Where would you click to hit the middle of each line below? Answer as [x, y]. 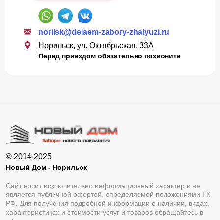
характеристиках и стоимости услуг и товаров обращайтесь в [105, 212]
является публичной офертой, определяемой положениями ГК [108, 194]
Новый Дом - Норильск [46, 167]
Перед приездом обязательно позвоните [110, 56]
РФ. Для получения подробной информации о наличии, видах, [108, 203]
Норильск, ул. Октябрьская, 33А [96, 45]
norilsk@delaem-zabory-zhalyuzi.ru [104, 32]
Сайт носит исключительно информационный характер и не [103, 185]
